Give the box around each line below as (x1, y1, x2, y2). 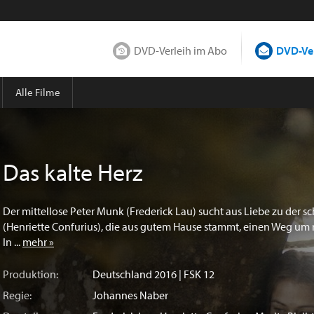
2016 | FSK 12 (152, 267, 214, 281)
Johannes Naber (93, 288, 168, 302)
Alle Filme (15, 86, 60, 99)
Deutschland (93, 267, 152, 281)
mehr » (22, 235, 54, 249)
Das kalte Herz (3, 157, 143, 187)
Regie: (3, 288, 32, 302)
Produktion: (3, 267, 58, 281)
